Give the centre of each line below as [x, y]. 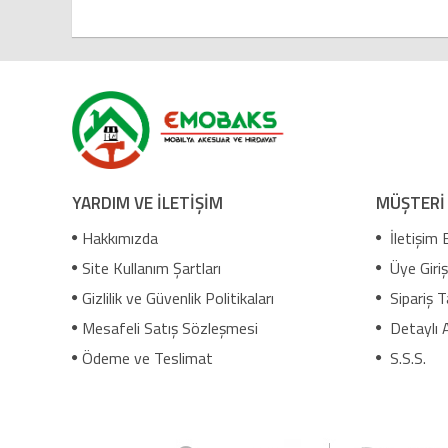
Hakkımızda [120, 237]
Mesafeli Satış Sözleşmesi [170, 327]
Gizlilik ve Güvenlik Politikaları [178, 297]
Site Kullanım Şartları [151, 267]
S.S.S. [405, 357]
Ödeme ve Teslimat [147, 357]
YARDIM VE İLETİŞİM [147, 202]
